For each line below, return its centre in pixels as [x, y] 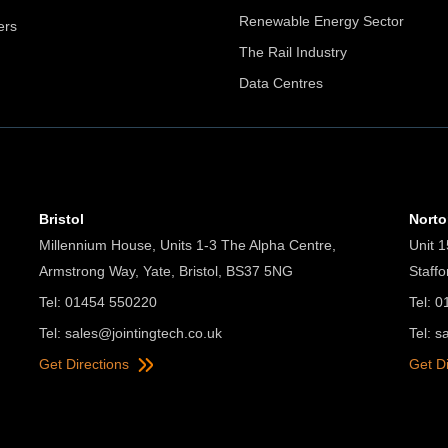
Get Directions [85, 364]
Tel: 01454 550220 [97, 302]
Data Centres [281, 83]
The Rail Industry [293, 52]
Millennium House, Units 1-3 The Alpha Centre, [187, 245]
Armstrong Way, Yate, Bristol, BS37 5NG [165, 271]
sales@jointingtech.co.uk [143, 333]
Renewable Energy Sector [321, 21]
